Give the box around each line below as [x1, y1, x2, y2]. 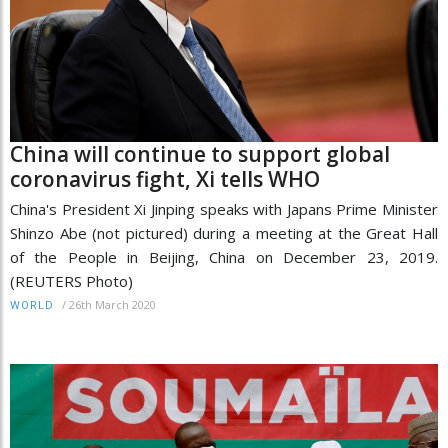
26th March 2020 [69, 297, 156, 313]
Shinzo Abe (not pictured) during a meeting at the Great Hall [10, 223, 438, 244]
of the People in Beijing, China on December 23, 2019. [10, 247, 438, 268]
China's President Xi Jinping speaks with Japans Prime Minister [10, 199, 438, 220]
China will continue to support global [10, 140, 390, 169]
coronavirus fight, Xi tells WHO [10, 165, 320, 194]
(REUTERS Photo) [10, 271, 141, 292]
